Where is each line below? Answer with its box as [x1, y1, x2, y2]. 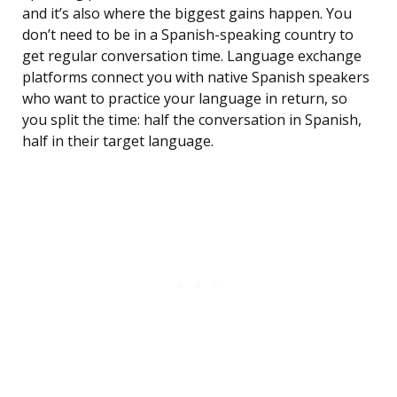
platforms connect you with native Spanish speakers [22, 67, 370, 88]
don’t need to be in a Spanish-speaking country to [22, 25, 354, 45]
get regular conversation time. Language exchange [22, 46, 362, 66]
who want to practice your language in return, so [22, 89, 347, 109]
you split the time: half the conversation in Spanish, [22, 110, 362, 130]
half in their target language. [22, 131, 214, 152]
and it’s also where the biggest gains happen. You [22, 4, 352, 24]
